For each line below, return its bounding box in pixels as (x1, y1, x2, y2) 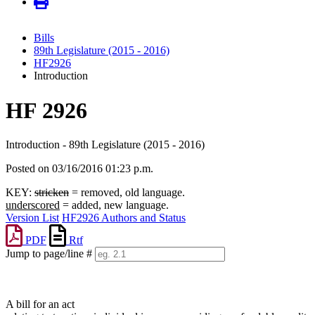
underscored (6, 199, 60, 212)
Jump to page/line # (6, 247, 92, 260)
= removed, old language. (69, 186, 185, 199)
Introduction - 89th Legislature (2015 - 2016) (6, 139, 205, 151)
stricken (34, 186, 69, 199)
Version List (6, 212, 59, 224)
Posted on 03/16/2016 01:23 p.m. (6, 162, 153, 175)
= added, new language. (60, 199, 169, 212)
